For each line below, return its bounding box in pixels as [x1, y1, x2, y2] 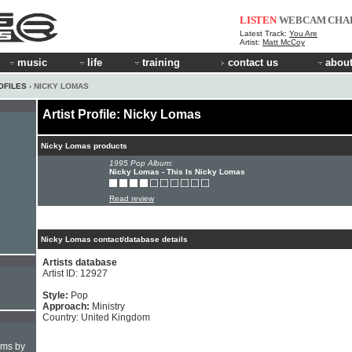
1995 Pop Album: [109, 159, 173, 167]
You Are [289, 29, 317, 38]
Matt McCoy [262, 38, 305, 46]
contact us [228, 57, 278, 68]
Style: [42, 290, 71, 301]
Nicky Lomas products [41, 141, 127, 150]
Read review [109, 194, 154, 203]
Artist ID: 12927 [42, 268, 108, 279]
